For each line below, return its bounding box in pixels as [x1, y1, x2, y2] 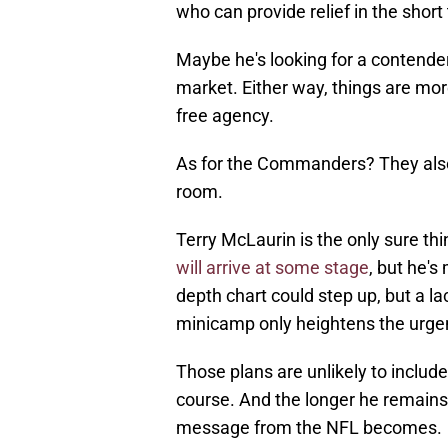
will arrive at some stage [176, 257, 369, 279]
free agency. [176, 105, 274, 127]
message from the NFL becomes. [176, 417, 442, 439]
